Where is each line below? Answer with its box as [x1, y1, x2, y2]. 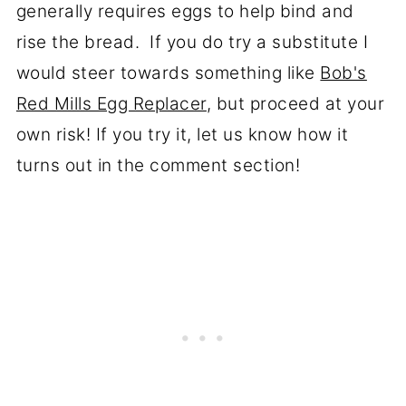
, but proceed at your [206, 93, 385, 115]
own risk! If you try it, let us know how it [15, 124, 349, 146]
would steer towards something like [15, 63, 321, 84]
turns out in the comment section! [15, 155, 305, 177]
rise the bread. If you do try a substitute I [15, 32, 369, 53]
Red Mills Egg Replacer [15, 93, 207, 115]
